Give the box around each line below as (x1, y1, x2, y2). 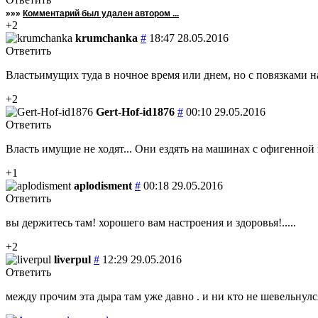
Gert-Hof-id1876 (96, 105, 175, 118)
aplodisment (74, 179, 132, 192)
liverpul (54, 253, 91, 265)
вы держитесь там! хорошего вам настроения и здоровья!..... (6, 216, 296, 229)
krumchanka (75, 31, 138, 44)
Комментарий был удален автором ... (23, 8, 179, 18)
